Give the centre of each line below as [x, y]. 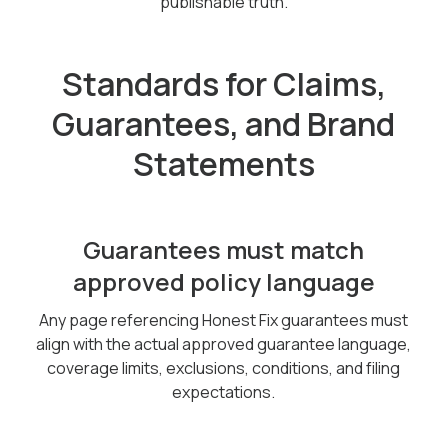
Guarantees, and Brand [224, 124]
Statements [223, 164]
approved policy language [223, 281]
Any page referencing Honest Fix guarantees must [224, 320]
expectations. [224, 392]
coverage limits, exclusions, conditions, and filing [224, 368]
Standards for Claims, [223, 84]
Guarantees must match [224, 249]
